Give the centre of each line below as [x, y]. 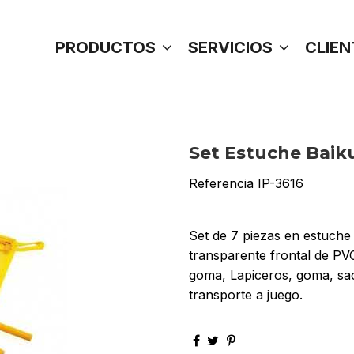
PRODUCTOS [108, 47]
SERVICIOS [233, 47]
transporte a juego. [246, 294]
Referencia [221, 183]
